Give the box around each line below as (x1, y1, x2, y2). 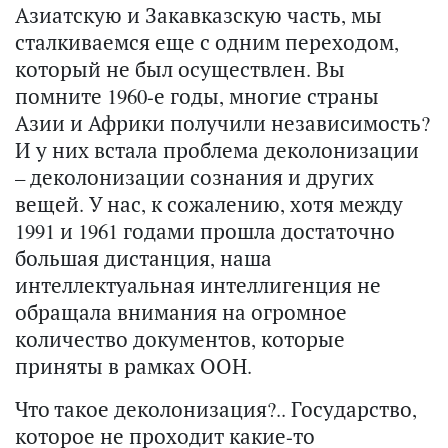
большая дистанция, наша (15, 244, 272, 273)
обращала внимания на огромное (15, 298, 347, 327)
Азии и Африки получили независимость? (15, 109, 430, 138)
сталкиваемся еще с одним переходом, (15, 28, 399, 57)
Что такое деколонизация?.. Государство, (15, 395, 417, 424)
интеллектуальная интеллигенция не (15, 271, 381, 300)
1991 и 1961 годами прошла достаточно (15, 217, 395, 246)
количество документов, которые (15, 325, 345, 354)
